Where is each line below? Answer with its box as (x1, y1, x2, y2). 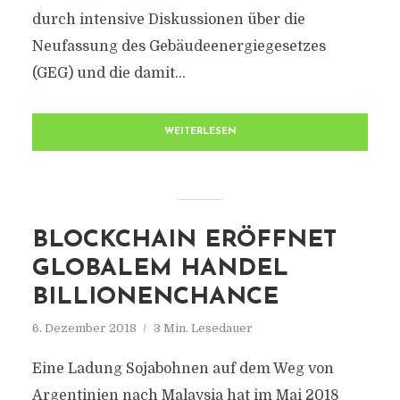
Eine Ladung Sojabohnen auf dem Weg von (31, 361, 334, 377)
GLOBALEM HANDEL (31, 257, 288, 281)
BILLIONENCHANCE (31, 286, 279, 310)
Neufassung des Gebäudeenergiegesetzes (31, 38, 326, 54)
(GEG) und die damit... (31, 65, 186, 81)
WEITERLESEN (163, 127, 237, 137)
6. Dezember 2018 (31, 321, 137, 335)
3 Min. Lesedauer (153, 321, 253, 335)
